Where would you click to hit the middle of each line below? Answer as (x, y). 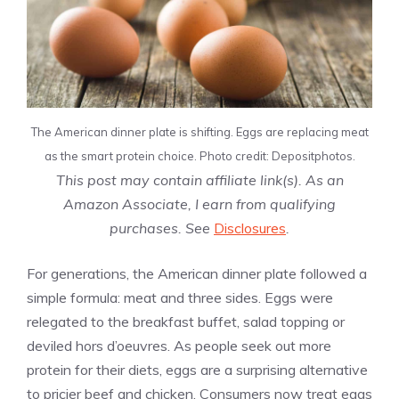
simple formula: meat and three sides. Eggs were (180, 298)
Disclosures (250, 228)
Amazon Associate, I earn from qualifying (199, 204)
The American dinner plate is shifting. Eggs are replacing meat (199, 132)
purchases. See (162, 228)
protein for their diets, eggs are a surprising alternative (197, 370)
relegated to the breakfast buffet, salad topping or (186, 322)
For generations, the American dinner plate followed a (197, 274)
